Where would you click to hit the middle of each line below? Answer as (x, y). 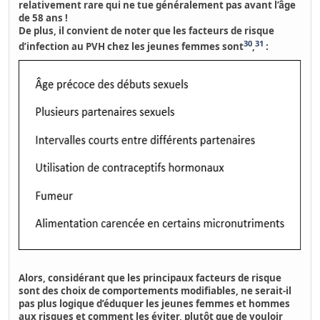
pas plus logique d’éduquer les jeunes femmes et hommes (155, 304)
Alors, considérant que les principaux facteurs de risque (150, 278)
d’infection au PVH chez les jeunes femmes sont (131, 47)
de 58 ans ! (44, 17)
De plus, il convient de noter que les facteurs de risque (147, 30)
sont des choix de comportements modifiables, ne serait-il (155, 291)
